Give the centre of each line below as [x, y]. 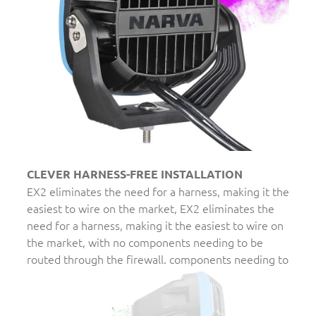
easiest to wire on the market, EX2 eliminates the [151, 208]
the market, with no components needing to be [145, 242]
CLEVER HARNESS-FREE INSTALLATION [135, 174]
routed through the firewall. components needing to [158, 259]
